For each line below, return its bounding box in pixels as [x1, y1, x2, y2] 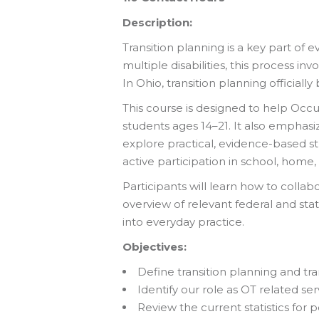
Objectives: [122, 239, 187, 253]
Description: [122, 15, 192, 29]
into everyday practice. [122, 214, 244, 229]
